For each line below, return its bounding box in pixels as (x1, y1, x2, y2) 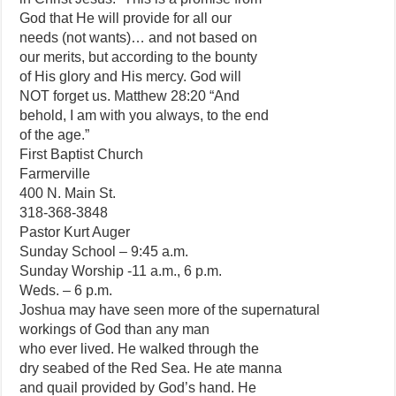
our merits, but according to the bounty (19, 49, 258, 65)
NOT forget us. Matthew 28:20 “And (19, 88, 240, 103)
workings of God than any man (19, 322, 210, 337)
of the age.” (19, 127, 90, 142)
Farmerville (19, 166, 91, 181)
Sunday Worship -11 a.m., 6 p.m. (19, 263, 223, 278)
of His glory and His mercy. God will (19, 69, 242, 84)
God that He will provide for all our (19, 11, 232, 26)
